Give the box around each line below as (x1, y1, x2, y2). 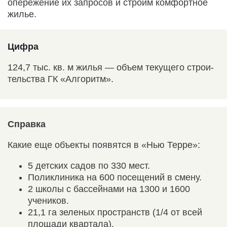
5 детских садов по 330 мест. (28, 160, 150, 171)
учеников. (28, 195, 69, 206)
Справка (8, 119, 46, 129)
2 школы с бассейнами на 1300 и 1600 (28, 183, 190, 194)
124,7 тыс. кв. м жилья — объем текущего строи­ (8, 62, 214, 72)
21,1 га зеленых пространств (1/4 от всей (28, 207, 202, 217)
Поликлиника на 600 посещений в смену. (28, 172, 202, 182)
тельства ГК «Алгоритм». (8, 73, 113, 84)
